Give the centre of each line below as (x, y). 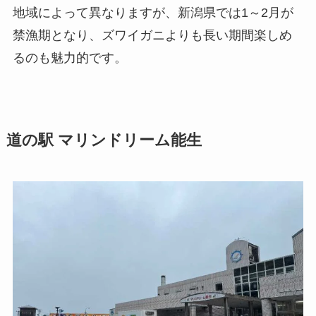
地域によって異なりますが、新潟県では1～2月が (153, 13)
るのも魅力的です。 (69, 58)
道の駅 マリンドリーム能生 (104, 141)
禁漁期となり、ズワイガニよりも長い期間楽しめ (152, 36)
